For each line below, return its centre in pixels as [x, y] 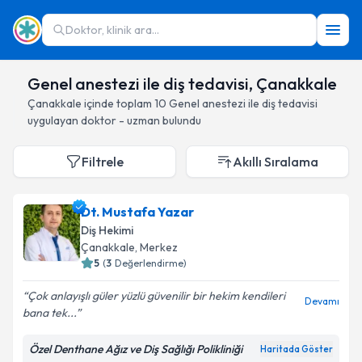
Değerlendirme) [151, 263]
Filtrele [103, 162]
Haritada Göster [297, 349]
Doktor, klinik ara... [112, 30]
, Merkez [156, 247]
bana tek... [49, 313]
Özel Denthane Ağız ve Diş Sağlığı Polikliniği [136, 349]
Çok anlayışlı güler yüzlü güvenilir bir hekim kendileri [156, 296]
